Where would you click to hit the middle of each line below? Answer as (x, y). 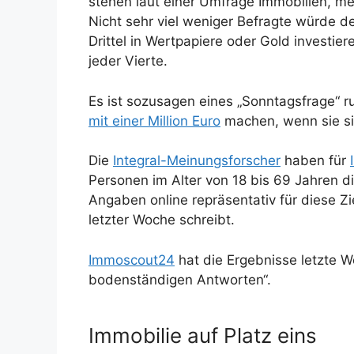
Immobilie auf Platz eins (203, 335)
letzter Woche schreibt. (162, 220)
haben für (315, 161)
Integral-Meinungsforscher (197, 161)
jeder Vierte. (128, 61)
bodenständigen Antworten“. (180, 279)
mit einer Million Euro (154, 121)
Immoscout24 (132, 260)
